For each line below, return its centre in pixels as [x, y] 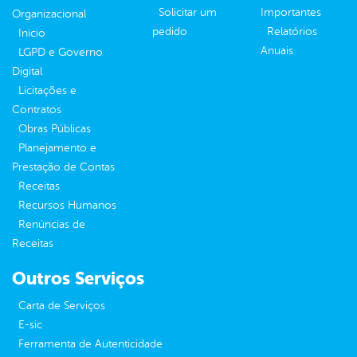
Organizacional [49, 14]
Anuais [277, 51]
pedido [170, 32]
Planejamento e [57, 148]
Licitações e [47, 91]
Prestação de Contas [63, 167]
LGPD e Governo [61, 53]
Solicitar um [188, 13]
